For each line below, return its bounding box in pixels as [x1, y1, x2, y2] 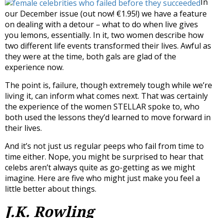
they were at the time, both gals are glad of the [5, 51, 176, 62]
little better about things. [5, 183, 96, 194]
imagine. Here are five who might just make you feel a [5, 172, 200, 183]
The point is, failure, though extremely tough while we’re [5, 79, 212, 91]
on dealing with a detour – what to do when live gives [5, 18, 198, 30]
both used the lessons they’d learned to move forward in [5, 111, 211, 123]
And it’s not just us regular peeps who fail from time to [5, 140, 204, 151]
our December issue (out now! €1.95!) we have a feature [5, 8, 207, 19]
